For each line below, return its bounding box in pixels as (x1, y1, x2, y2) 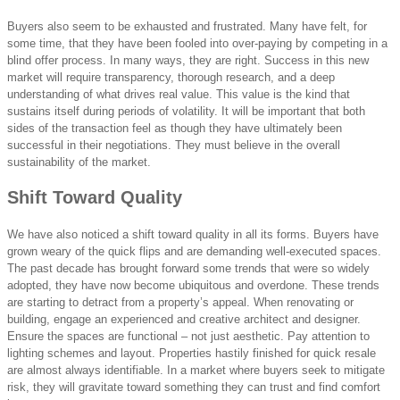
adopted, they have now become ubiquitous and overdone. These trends (7, 278, 379, 292)
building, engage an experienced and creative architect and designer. (7, 312, 361, 326)
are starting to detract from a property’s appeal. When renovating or (7, 295, 354, 309)
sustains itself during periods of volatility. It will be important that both (7, 104, 365, 119)
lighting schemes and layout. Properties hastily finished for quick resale (7, 346, 376, 360)
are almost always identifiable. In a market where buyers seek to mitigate (7, 362, 385, 377)
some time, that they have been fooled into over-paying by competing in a (7, 37, 387, 51)
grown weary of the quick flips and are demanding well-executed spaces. (7, 244, 381, 258)
